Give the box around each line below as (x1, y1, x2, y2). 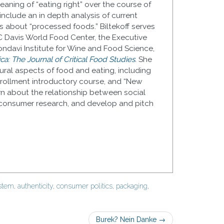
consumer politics (56, 181, 112, 190)
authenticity (17, 181, 53, 190)
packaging (116, 181, 147, 190)
